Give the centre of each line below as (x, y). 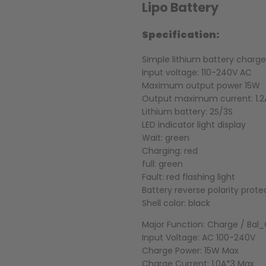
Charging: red (170, 151)
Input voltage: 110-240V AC (197, 72)
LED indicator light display (194, 124)
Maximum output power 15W (201, 85)
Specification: (180, 35)
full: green (162, 164)
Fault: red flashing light (189, 177)
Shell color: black (176, 203)
